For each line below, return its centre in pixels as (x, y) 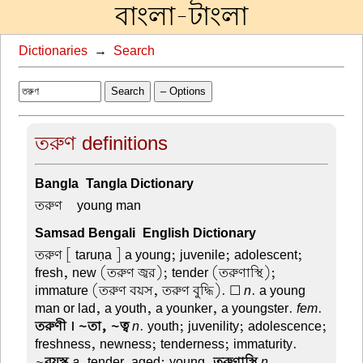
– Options (183, 91)
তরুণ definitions (102, 144)
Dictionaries (53, 51)
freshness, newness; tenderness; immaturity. (167, 344)
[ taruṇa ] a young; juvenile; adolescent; (183, 255)
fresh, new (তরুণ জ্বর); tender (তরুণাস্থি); (156, 273)
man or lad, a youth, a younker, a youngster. (166, 308)
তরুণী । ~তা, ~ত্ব (82, 326)
